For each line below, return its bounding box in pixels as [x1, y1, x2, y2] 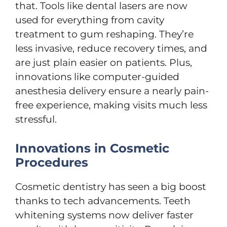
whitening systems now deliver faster [15, 209, 194, 221]
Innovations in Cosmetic [15, 140, 169, 156]
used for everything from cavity [15, 14, 164, 26]
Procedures [15, 155, 88, 170]
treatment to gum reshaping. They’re [15, 28, 194, 40]
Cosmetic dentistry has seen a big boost [15, 180, 206, 193]
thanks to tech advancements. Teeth [15, 195, 191, 207]
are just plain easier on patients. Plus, [15, 57, 192, 68]
